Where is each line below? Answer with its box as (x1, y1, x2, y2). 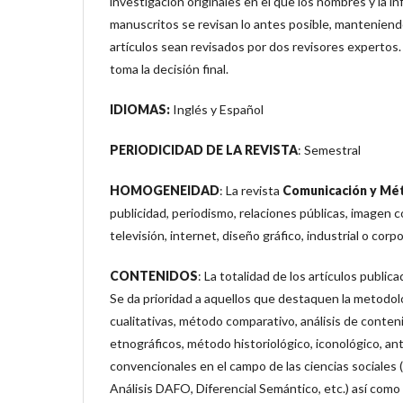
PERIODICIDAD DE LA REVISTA (110, 142, 298, 157)
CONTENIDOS (110, 268, 198, 283)
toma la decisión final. (110, 61, 228, 76)
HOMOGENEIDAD (110, 183, 219, 198)
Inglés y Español (170, 102, 264, 117)
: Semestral (298, 142, 361, 157)
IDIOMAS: (110, 102, 170, 117)
